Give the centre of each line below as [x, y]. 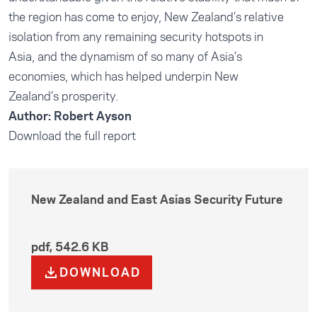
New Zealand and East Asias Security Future [157, 200]
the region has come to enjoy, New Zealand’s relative [146, 17]
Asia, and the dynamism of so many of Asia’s [125, 57]
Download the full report [72, 136]
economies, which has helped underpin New [123, 76]
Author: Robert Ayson [70, 116]
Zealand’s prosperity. [63, 96]
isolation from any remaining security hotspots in [136, 37]
